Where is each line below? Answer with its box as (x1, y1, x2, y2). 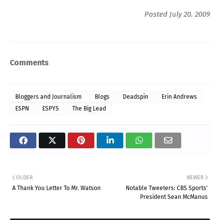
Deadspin (123, 93, 148, 100)
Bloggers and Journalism (15, 93, 82, 100)
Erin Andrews (162, 93, 197, 100)
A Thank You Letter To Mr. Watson (12, 184, 101, 192)
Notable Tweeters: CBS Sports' (126, 184, 208, 192)
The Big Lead (72, 105, 106, 112)
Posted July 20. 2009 (144, 9, 210, 19)
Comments (10, 58, 49, 68)
